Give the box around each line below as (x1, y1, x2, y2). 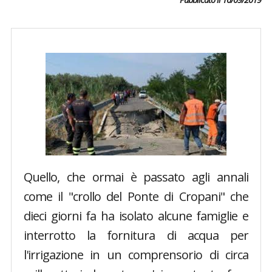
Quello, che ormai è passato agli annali (23, 169, 249, 185)
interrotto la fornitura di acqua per (23, 227, 249, 243)
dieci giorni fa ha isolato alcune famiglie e (23, 208, 249, 224)
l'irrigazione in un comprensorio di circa (23, 246, 249, 263)
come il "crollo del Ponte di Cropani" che (23, 188, 249, 205)
